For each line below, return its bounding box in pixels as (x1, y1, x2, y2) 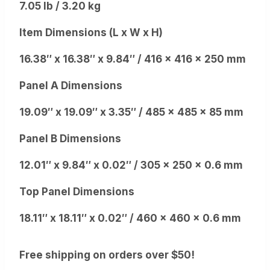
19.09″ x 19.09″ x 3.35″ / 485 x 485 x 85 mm (19, 105, 243, 118)
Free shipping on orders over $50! (19, 248, 195, 261)
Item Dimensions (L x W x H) (19, 26, 163, 39)
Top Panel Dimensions (19, 185, 134, 198)
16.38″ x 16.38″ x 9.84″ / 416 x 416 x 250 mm (19, 52, 246, 65)
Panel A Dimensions (19, 79, 122, 92)
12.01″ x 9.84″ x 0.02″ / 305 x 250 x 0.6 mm (19, 159, 243, 171)
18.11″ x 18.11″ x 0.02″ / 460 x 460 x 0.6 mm (19, 212, 241, 224)
